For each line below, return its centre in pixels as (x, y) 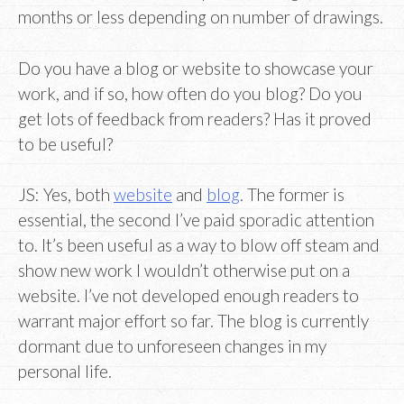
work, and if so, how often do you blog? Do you (190, 93)
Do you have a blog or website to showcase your (196, 68)
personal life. (65, 372)
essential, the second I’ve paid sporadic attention (196, 220)
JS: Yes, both (66, 195)
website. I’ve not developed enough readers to (188, 296)
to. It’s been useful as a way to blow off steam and (199, 245)
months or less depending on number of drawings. (201, 17)
